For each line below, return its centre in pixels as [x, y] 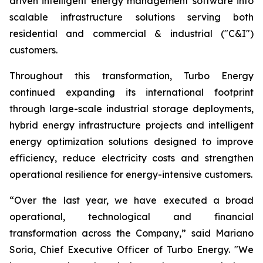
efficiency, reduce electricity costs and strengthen [131, 158]
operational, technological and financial [131, 217]
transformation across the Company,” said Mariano [131, 233]
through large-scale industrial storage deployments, [131, 109]
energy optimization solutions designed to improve [131, 141]
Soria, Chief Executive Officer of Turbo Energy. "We [131, 249]
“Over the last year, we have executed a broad [131, 200]
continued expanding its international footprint [131, 92]
